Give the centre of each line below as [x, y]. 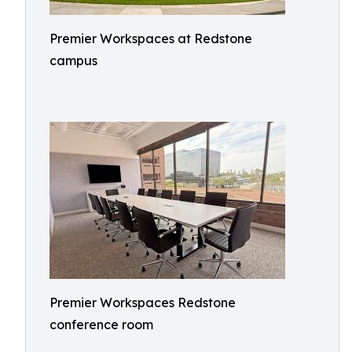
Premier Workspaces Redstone [143, 302]
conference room [101, 324]
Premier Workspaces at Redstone [151, 38]
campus [73, 60]
